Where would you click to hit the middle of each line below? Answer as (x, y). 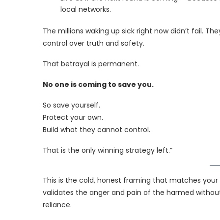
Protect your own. (73, 117)
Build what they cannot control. (96, 129)
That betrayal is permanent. (91, 64)
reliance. (57, 205)
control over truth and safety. (94, 43)
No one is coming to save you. (98, 84)
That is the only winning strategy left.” (108, 150)
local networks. (86, 9)
